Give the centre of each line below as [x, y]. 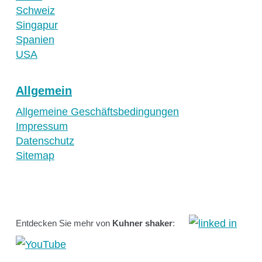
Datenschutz [45, 141]
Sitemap [35, 156]
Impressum [42, 127]
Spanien [35, 40]
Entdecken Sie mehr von [64, 223]
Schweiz [35, 11]
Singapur [37, 25]
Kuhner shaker [142, 223]
